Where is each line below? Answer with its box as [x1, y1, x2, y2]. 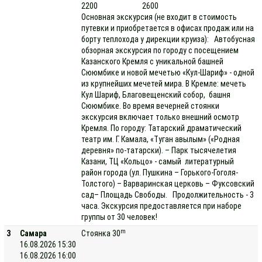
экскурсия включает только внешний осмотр [81, 112, 240, 122]
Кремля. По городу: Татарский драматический [81, 123, 242, 133]
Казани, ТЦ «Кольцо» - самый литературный [81, 157, 235, 166]
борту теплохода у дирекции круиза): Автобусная [81, 35, 256, 44]
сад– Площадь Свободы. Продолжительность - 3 [81, 190, 254, 199]
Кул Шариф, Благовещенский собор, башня [81, 90, 231, 99]
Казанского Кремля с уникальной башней [81, 57, 224, 66]
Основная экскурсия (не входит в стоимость [81, 12, 237, 22]
